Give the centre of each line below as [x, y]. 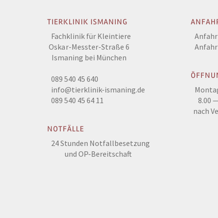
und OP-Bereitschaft [99, 154]
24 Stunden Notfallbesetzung [101, 143]
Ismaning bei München [89, 58]
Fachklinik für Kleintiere [91, 36]
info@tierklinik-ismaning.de [98, 90]
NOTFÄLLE [66, 129]
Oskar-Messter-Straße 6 [89, 47]
